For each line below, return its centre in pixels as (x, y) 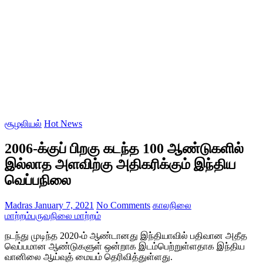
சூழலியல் (23, 124)
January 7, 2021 (63, 205)
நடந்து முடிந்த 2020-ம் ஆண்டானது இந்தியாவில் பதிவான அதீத (126, 236)
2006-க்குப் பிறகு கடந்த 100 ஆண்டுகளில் (124, 149)
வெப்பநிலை (38, 181)
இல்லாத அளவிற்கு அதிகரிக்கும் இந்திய (120, 165)
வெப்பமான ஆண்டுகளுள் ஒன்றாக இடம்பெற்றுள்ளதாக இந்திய (125, 247)
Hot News (63, 124)
